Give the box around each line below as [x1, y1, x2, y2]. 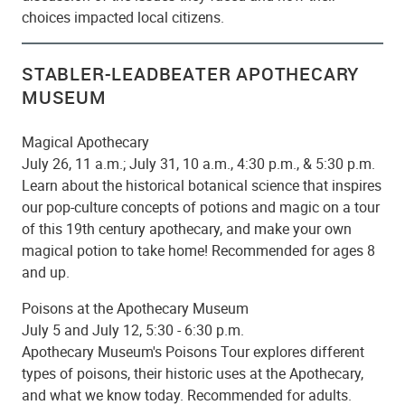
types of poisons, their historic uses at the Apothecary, [22, 363, 363, 383]
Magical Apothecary [22, 131, 149, 152]
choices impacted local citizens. [22, 6, 224, 27]
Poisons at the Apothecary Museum [22, 297, 249, 318]
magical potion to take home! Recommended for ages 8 [22, 240, 375, 260]
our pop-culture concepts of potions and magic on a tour [22, 196, 380, 217]
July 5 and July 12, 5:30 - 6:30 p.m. [22, 319, 244, 340]
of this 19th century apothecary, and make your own [22, 218, 352, 239]
